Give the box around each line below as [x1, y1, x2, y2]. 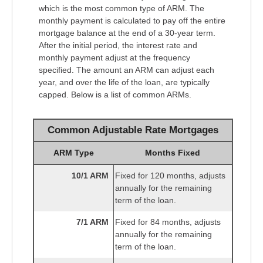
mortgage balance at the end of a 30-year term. [39, 28, 215, 38]
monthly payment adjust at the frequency [39, 53, 190, 63]
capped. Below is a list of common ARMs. [39, 90, 191, 100]
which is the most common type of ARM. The [39, 4, 204, 14]
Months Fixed [145, 148, 200, 158]
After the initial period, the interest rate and [39, 41, 197, 50]
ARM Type [53, 148, 94, 158]
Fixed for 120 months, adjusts [115, 171, 225, 181]
